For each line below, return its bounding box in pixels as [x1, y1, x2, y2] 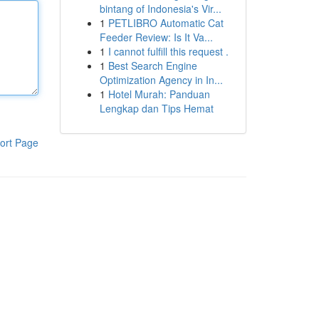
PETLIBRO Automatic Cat [108, 16, 224, 30]
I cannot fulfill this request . [108, 44, 229, 58]
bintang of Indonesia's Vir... [99, 1, 221, 16]
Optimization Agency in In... [99, 73, 223, 87]
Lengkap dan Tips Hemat [99, 101, 214, 115]
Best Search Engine [108, 58, 197, 73]
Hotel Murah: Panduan [108, 87, 210, 101]
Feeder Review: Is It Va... [99, 30, 213, 44]
